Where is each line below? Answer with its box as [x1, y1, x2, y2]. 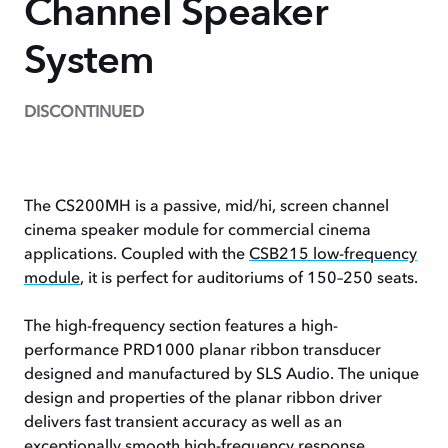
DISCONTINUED [24, 105, 144, 121]
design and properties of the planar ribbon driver [24, 391, 382, 407]
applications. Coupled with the [24, 247, 249, 263]
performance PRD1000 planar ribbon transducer [24, 343, 381, 359]
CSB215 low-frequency [249, 247, 417, 263]
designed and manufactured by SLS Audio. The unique [24, 367, 419, 383]
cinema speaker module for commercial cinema [24, 223, 371, 239]
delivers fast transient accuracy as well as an [24, 415, 342, 431]
